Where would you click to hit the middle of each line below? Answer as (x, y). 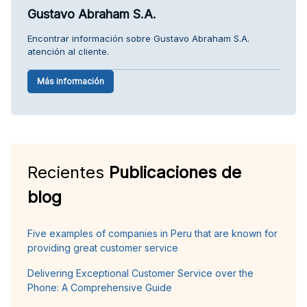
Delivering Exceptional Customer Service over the (140, 273)
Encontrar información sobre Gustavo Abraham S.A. (138, 38)
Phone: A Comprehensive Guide (100, 287)
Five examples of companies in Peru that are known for (152, 233)
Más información (71, 81)
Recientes (68, 172)
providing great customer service (103, 247)
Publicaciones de (175, 172)
